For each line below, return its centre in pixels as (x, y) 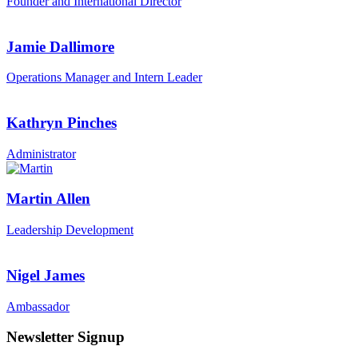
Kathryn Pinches (62, 123)
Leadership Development (70, 230)
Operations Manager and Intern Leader (104, 78)
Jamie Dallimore (60, 46)
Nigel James (46, 275)
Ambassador (38, 306)
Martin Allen (48, 199)
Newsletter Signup (66, 337)
